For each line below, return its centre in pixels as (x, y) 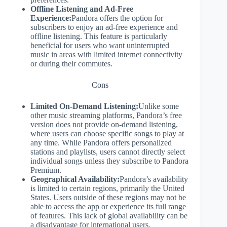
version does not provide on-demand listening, (104, 124)
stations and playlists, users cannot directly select (108, 152)
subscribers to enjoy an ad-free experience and (104, 27)
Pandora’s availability (154, 179)
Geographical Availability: (75, 179)
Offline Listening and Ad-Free (82, 9)
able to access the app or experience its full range (108, 206)
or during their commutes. (71, 64)
